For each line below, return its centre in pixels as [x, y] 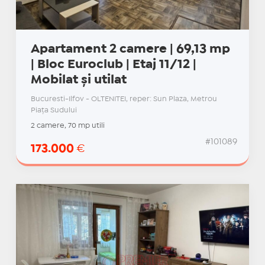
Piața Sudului [54, 111]
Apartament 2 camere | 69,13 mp [130, 49]
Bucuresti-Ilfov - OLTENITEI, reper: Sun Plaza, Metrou [124, 99]
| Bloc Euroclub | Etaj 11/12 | [113, 65]
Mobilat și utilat [78, 80]
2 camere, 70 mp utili [67, 126]
